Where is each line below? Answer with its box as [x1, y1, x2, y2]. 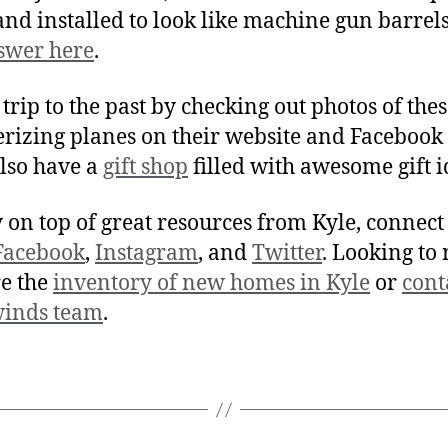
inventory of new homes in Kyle [53, 270, 370, 297]
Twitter [252, 240, 322, 267]
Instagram [95, 240, 198, 267]
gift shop [103, 153, 188, 181]
